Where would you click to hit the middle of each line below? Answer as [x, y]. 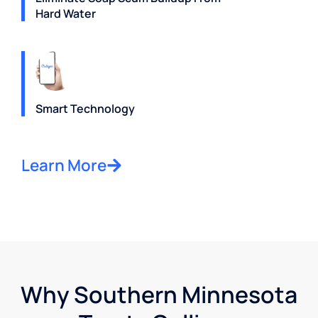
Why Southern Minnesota [159, 295]
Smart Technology [85, 109]
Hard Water [66, 13]
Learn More [64, 165]
